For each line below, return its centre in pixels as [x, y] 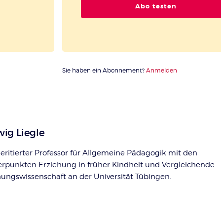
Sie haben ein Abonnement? [104, 71]
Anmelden [161, 71]
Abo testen [156, 7]
